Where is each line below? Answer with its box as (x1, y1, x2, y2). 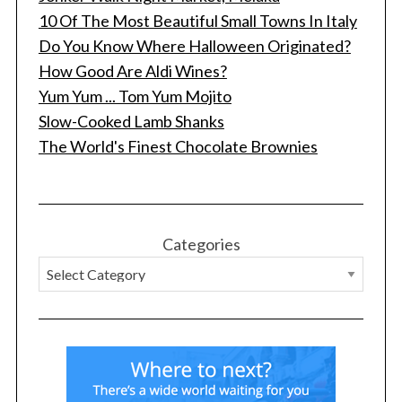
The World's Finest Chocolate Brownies (38, 136, 318, 157)
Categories (162, 234, 240, 255)
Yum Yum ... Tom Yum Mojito (38, 86, 232, 107)
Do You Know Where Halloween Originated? (38, 36, 351, 57)
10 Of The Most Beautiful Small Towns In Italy (38, 11, 357, 31)
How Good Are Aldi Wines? (38, 61, 227, 82)
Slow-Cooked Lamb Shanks (38, 111, 224, 132)
